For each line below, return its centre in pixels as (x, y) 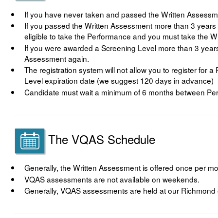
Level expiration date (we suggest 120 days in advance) (119, 81)
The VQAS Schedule (102, 139)
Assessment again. (57, 58)
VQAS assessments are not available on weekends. (112, 179)
